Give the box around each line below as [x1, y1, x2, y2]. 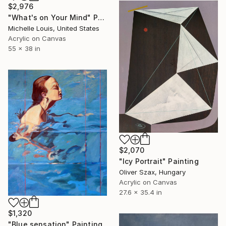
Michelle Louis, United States [8, 24, 99, 32]
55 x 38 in [8, 44, 40, 52]
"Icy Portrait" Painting [119, 156, 199, 165]
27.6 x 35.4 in [119, 188, 162, 196]
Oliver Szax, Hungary [119, 167, 186, 176]
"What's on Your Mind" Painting [97, 13, 104, 22]
